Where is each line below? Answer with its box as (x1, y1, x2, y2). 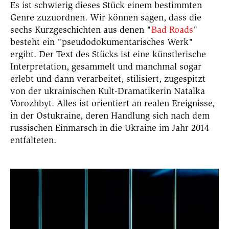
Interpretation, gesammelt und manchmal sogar (10, 61, 201, 73)
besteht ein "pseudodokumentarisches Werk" (10, 36, 193, 48)
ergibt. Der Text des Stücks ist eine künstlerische (10, 49, 206, 60)
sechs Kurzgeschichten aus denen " (10, 24, 151, 36)
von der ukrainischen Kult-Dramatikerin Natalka (10, 85, 205, 97)
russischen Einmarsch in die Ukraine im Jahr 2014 (10, 122, 209, 134)
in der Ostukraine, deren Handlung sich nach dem (10, 110, 210, 122)
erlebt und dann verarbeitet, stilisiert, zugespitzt (10, 73, 205, 85)
